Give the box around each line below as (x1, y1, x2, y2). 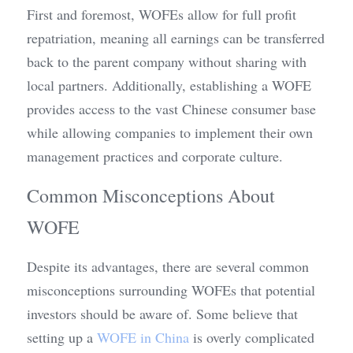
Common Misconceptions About (27, 183, 275, 208)
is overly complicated (189, 328, 314, 347)
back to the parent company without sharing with (27, 52, 307, 71)
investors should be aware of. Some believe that (27, 304, 298, 323)
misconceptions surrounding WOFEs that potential (27, 281, 315, 299)
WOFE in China (97, 328, 189, 347)
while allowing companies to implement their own (27, 123, 313, 142)
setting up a (27, 328, 97, 347)
